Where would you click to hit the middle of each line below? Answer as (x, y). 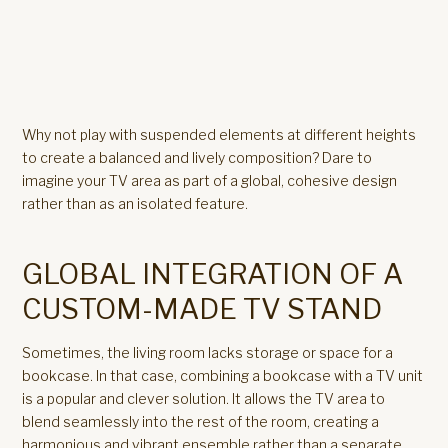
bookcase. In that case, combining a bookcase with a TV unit (223, 375)
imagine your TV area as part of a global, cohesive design (210, 180)
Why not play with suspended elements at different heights (219, 134)
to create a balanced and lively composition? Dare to (197, 157)
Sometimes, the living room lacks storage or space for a (208, 352)
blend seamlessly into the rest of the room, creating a (201, 421)
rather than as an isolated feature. (135, 203)
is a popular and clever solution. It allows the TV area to (204, 398)
